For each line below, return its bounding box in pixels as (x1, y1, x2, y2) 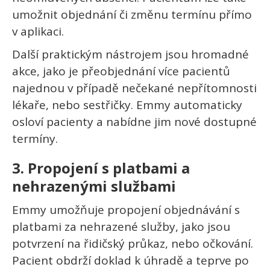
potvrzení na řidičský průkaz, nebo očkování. (12, 236, 253, 252)
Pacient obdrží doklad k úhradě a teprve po (12, 253, 249, 269)
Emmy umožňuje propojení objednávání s (12, 202, 240, 218)
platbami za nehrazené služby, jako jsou (12, 219, 230, 235)
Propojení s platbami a (28, 158, 190, 178)
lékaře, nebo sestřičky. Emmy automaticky (12, 97, 242, 113)
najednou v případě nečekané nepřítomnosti (12, 80, 257, 96)
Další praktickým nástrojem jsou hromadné (12, 46, 249, 63)
